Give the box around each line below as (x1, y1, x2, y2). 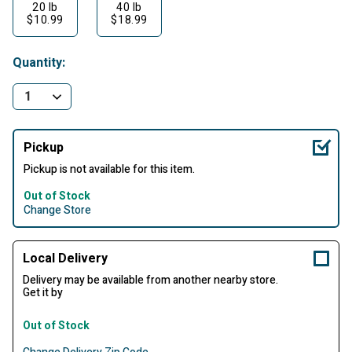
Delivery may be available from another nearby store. (23, 272, 278, 288)
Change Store (24, 202, 91, 218)
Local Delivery (23, 249, 108, 268)
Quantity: (13, 53, 65, 72)
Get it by (23, 284, 63, 301)
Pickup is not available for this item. (24, 161, 195, 178)
